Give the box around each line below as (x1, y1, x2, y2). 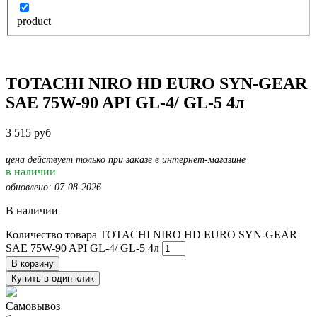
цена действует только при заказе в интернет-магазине (6, 154, 246, 166)
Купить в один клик (11, 273, 94, 284)
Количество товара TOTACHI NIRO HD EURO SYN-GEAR (6, 229, 297, 241)
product (17, 15, 51, 28)
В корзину (11, 258, 54, 270)
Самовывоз (6, 300, 60, 313)
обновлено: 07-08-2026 (6, 182, 101, 193)
